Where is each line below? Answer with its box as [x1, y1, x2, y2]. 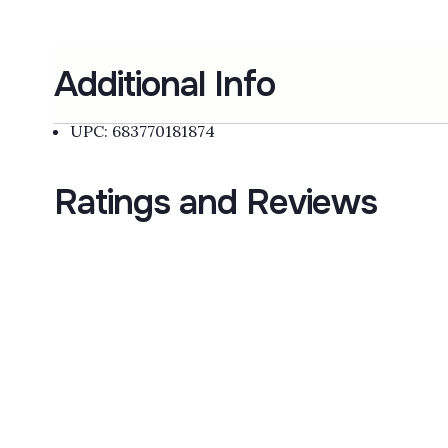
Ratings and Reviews [53, 180, 377, 226]
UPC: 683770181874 [69, 121, 215, 142]
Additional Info [53, 62, 275, 108]
